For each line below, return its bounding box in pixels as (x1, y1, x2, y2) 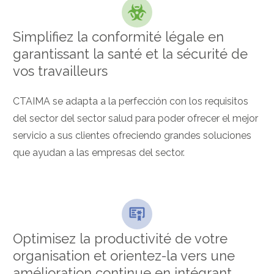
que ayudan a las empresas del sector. (13, 146, 185, 158)
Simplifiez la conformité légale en (13, 28, 224, 45)
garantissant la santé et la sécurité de (13, 45, 248, 62)
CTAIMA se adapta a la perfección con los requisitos (13, 95, 248, 107)
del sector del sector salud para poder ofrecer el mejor (13, 112, 258, 124)
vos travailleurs (13, 62, 108, 79)
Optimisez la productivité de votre (13, 230, 228, 246)
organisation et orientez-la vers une (13, 247, 235, 264)
